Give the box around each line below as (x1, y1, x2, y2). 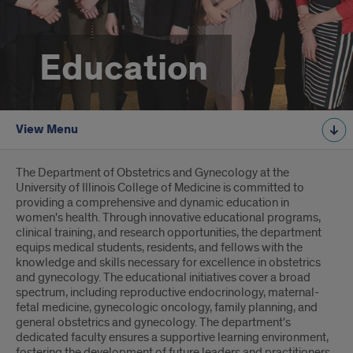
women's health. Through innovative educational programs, (16, 210, 321, 225)
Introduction (16, 165, 138, 195)
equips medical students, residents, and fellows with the (16, 240, 303, 255)
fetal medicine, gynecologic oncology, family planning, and (16, 299, 318, 315)
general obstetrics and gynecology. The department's (16, 314, 291, 330)
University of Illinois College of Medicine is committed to (16, 180, 304, 195)
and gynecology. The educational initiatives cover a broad (16, 269, 310, 285)
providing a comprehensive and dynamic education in (16, 195, 289, 210)
